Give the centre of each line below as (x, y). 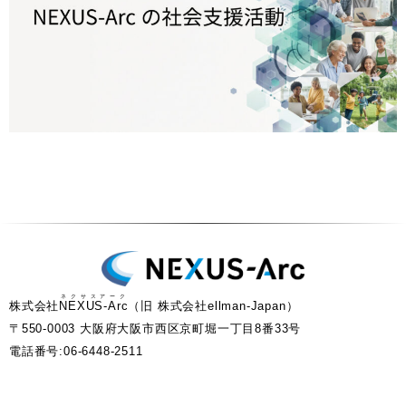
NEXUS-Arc (94, 305)
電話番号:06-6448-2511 (76, 351)
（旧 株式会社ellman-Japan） (213, 305)
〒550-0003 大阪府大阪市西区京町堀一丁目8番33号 (155, 328)
